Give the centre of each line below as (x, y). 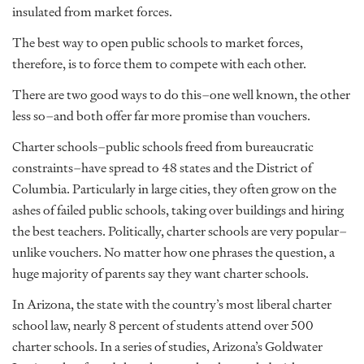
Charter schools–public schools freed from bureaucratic (163, 147)
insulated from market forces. (92, 12)
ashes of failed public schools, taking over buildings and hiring (178, 210)
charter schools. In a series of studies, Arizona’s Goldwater (167, 347)
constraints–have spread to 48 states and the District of (162, 168)
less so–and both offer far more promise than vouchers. (161, 116)
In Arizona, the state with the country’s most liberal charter (172, 304)
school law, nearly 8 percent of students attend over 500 (163, 325)
